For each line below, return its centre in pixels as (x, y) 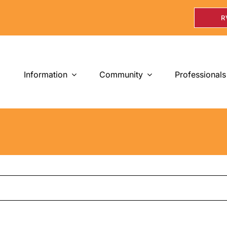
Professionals (200, 74)
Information (45, 74)
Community (121, 74)
